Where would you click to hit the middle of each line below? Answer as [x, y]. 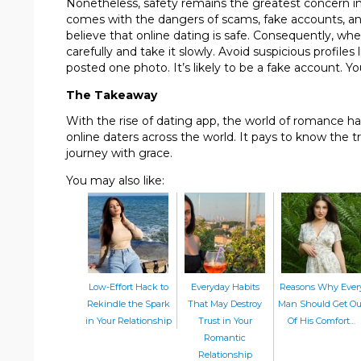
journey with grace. [119, 153]
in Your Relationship [128, 320]
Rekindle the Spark [128, 303]
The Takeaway [112, 95]
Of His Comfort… [322, 320]
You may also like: [115, 180]
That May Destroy [225, 303]
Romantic [225, 337]
